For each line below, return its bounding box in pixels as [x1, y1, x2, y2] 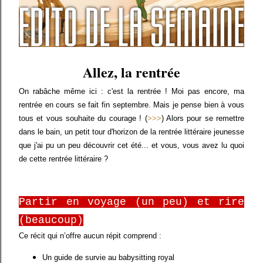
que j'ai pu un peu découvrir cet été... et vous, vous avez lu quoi [19, 140, 244, 150]
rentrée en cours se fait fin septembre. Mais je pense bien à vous [19, 100, 244, 109]
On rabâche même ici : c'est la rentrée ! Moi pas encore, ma [19, 86, 244, 96]
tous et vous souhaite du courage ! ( [19, 113, 147, 123]
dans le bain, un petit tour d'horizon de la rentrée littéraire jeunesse [19, 127, 244, 136]
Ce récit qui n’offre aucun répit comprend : [19, 231, 161, 240]
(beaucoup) [19, 214, 83, 226]
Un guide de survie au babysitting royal [42, 252, 174, 262]
